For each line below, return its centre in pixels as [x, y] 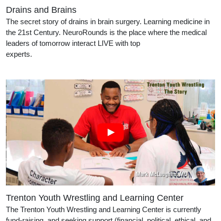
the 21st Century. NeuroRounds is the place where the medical [106, 32]
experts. [75, 54]
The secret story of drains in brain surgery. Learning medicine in [108, 21]
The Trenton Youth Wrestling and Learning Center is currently [104, 210]
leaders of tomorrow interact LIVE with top [73, 43]
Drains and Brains [41, 10]
